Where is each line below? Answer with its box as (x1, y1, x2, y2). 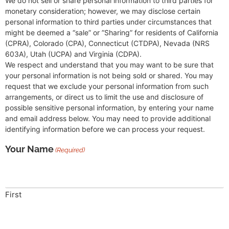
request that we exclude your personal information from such (5, 82, 209, 91)
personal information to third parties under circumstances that (5, 17, 212, 27)
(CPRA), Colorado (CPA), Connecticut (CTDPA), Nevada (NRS (5, 39, 210, 48)
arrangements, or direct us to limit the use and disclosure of (5, 93, 203, 102)
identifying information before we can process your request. (5, 125, 205, 134)
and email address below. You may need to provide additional (5, 114, 211, 123)
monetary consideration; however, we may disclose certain (5, 7, 200, 16)
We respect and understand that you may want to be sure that (5, 60, 214, 70)
